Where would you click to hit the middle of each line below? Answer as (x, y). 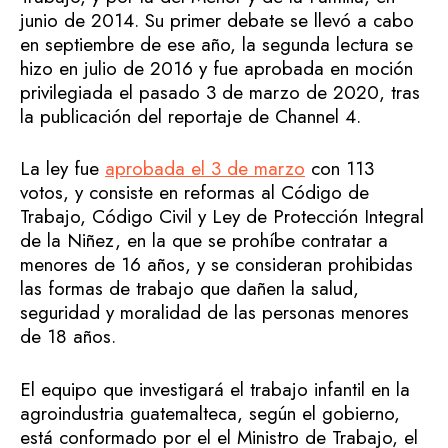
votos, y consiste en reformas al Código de (194, 193)
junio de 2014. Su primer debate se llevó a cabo (217, 20)
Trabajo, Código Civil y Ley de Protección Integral (222, 217)
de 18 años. (68, 337)
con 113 (339, 169)
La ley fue (62, 169)
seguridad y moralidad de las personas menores (214, 313)
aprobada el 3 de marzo (205, 169)
